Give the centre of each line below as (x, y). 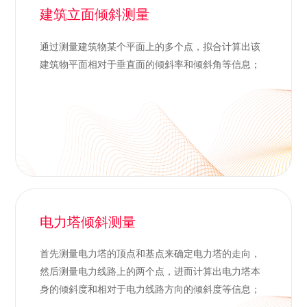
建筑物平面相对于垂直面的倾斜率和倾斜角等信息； (150, 64)
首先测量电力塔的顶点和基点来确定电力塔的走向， (150, 254)
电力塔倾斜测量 (87, 222)
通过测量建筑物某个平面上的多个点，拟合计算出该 (150, 46)
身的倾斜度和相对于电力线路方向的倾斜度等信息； (150, 290)
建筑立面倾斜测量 (94, 15)
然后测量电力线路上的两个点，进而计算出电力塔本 (150, 272)
